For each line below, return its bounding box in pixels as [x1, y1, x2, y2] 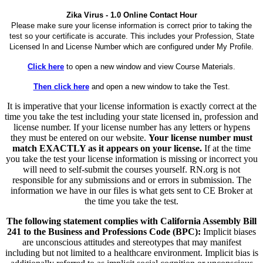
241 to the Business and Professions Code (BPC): [7, 226, 201, 237]
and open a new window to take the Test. [89, 82, 230, 91]
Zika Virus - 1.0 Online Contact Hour [66, 10, 197, 19]
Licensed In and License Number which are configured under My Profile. [9, 42, 254, 51]
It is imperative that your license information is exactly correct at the [6, 100, 257, 111]
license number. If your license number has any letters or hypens [13, 122, 250, 132]
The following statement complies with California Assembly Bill [6, 215, 257, 226]
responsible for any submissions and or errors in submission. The [12, 174, 251, 185]
